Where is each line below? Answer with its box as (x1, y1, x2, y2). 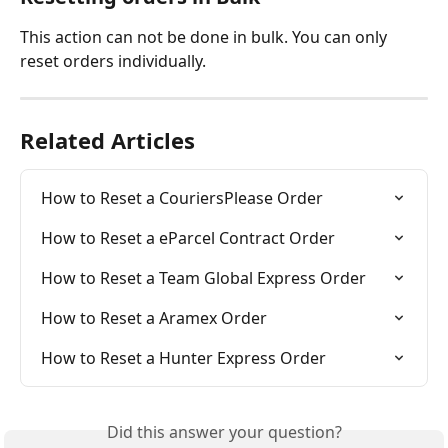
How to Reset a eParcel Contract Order (41, 227, 335, 250)
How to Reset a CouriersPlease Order (41, 187, 323, 210)
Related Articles (20, 125, 195, 156)
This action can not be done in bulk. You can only (20, 26, 391, 49)
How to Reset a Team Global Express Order (41, 267, 366, 290)
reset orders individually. (20, 50, 210, 73)
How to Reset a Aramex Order (41, 307, 267, 330)
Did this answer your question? (106, 421, 342, 444)
